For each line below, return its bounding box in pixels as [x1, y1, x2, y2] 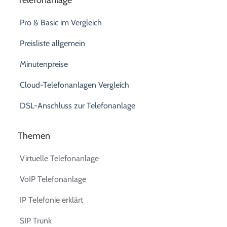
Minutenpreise [20, 59, 68, 69]
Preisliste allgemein [20, 38, 86, 48]
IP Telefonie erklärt [20, 195, 84, 205]
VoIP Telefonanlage [20, 174, 87, 184]
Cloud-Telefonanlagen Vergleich [20, 80, 130, 90]
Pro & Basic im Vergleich [20, 17, 102, 27]
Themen [18, 130, 51, 141]
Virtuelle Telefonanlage [20, 153, 99, 163]
